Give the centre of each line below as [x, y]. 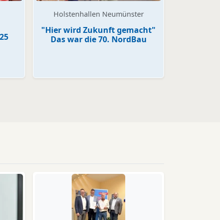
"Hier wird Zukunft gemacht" [98, 30]
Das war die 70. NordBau [98, 40]
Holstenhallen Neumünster [98, 14]
